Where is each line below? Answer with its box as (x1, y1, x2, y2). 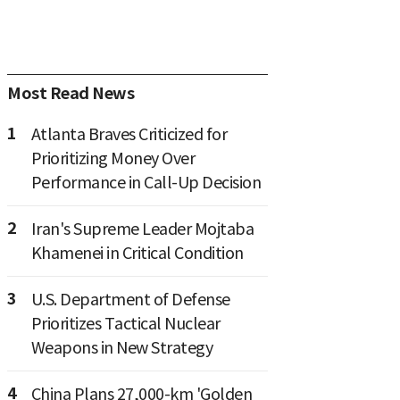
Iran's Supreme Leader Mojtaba (30, 218, 254, 239)
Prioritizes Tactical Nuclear (30, 312, 221, 334)
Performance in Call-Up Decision (30, 171, 261, 193)
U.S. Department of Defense (30, 288, 230, 310)
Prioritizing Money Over (30, 147, 195, 169)
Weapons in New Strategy (30, 337, 212, 358)
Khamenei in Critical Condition (30, 242, 244, 263)
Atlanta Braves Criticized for (30, 123, 227, 145)
